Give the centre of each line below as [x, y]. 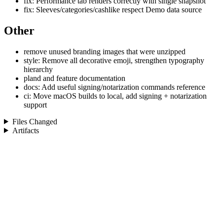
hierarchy [38, 69]
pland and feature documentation [74, 78]
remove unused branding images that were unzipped [105, 51]
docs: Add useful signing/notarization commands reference [114, 87]
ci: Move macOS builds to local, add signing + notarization [115, 96]
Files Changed [35, 121]
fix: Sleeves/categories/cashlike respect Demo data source [113, 9]
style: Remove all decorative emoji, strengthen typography [114, 60]
